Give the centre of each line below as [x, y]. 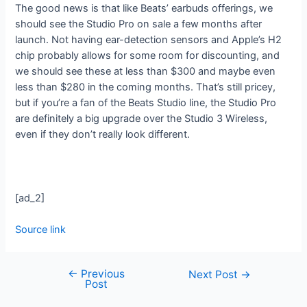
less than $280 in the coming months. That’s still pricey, [146, 87]
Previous [101, 274]
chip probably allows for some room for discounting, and [148, 56]
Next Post [215, 275]
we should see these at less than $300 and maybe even [146, 72]
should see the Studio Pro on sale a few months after [139, 24]
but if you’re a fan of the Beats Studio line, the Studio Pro [146, 103]
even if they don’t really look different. [103, 135]
